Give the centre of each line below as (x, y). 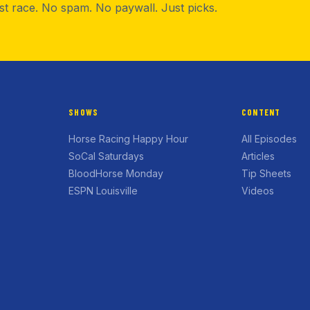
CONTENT (261, 112)
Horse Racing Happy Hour (129, 139)
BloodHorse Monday (116, 173)
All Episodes (269, 139)
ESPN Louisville (103, 191)
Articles (258, 156)
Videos (257, 191)
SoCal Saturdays (107, 156)
